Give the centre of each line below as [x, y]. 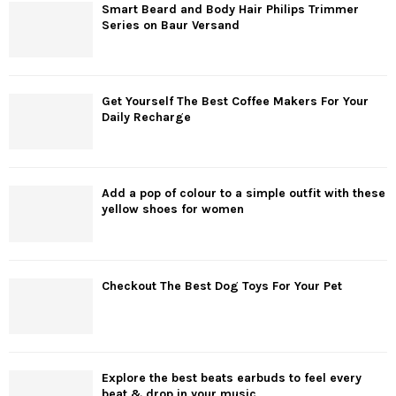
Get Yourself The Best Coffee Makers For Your [235, 102]
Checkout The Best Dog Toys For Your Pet [222, 286]
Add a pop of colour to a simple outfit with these [244, 194]
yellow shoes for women [173, 209]
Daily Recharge [146, 118]
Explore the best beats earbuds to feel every [232, 378]
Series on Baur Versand [171, 25]
